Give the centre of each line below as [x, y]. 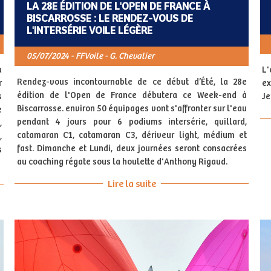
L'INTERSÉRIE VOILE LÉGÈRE [89, 31]
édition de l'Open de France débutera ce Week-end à [132, 95]
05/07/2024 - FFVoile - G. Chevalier [90, 56]
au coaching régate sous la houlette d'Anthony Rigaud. [122, 162]
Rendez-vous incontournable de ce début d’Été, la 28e [132, 82]
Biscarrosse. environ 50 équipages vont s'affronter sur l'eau [132, 109]
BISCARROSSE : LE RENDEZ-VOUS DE [109, 18]
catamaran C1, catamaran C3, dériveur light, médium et [132, 135]
